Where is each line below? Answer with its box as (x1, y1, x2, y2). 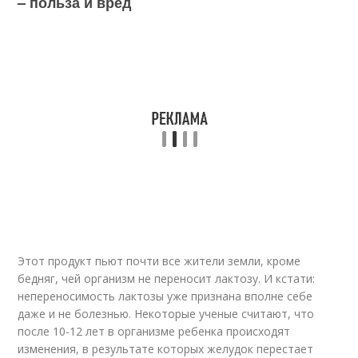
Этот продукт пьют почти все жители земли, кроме (18, 253, 301, 268)
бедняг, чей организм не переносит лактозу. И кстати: (18, 271, 316, 286)
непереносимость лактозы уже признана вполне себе (18, 288, 313, 304)
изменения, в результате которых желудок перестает (18, 341, 314, 356)
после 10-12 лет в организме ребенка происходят (18, 324, 291, 339)
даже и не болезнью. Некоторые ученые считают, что (18, 306, 315, 321)
